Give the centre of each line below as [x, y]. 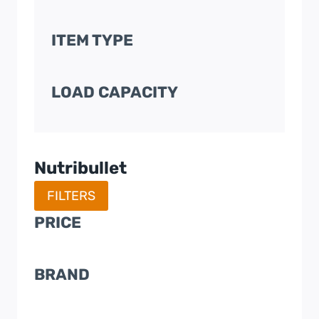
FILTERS [71, 195]
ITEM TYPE [92, 40]
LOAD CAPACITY [115, 92]
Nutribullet [80, 168]
